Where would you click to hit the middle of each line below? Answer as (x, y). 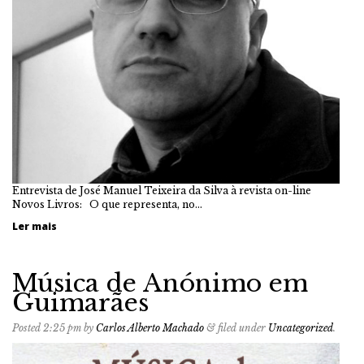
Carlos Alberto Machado (150, 328)
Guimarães (80, 303)
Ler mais (35, 226)
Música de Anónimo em (160, 283)
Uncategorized (301, 328)
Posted (28, 328)
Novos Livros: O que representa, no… (107, 204)
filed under (242, 328)
